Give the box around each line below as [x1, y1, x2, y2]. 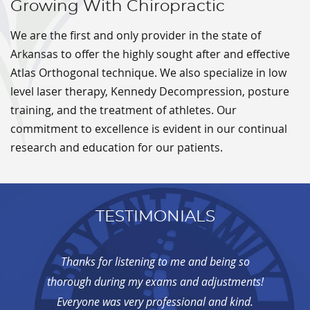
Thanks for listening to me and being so [60, 254, 250, 270]
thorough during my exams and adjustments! [46, 274, 264, 290]
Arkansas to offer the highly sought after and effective [10, 46, 290, 62]
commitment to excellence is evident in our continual [10, 121, 287, 137]
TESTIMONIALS [95, 209, 215, 226]
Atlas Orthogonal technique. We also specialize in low [10, 65, 286, 81]
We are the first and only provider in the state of [10, 28, 261, 44]
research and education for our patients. [10, 140, 223, 156]
